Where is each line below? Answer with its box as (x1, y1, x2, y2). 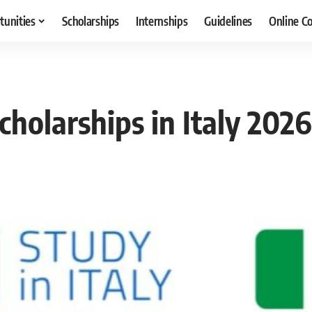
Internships (136, 13, 188, 29)
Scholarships (62, 13, 120, 29)
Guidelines (204, 13, 253, 29)
